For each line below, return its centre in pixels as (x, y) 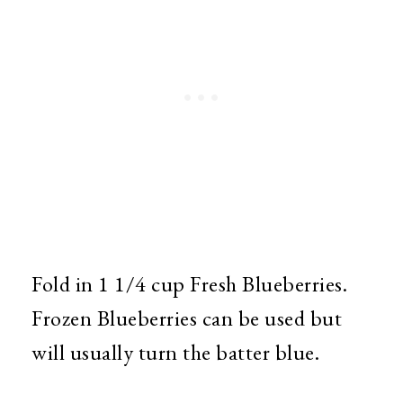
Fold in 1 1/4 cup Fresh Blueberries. (189, 283)
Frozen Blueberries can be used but (187, 318)
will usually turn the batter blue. (175, 352)
